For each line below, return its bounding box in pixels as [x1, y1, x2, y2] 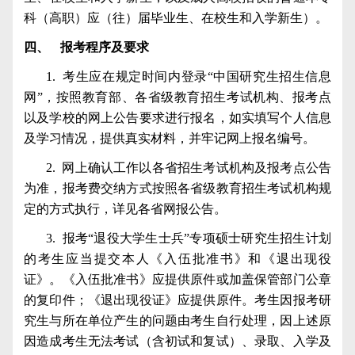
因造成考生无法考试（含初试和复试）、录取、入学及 [24, 334, 331, 348]
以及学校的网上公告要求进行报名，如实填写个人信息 [24, 110, 331, 124]
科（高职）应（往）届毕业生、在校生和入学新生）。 [24, 10, 328, 25]
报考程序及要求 [60, 40, 149, 54]
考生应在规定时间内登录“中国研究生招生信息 [63, 69, 332, 83]
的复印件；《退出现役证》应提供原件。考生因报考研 [24, 292, 331, 307]
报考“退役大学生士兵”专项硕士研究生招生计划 [62, 231, 332, 245]
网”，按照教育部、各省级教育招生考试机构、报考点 [24, 90, 331, 104]
